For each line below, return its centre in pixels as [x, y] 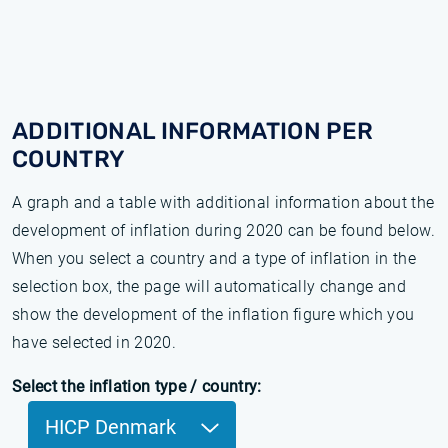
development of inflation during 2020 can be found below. [223, 230]
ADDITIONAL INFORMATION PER [193, 131]
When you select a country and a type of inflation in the [214, 258]
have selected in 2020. [94, 342]
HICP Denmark [113, 427]
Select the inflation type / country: [137, 386]
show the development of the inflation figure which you [213, 314]
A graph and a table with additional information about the [223, 202]
